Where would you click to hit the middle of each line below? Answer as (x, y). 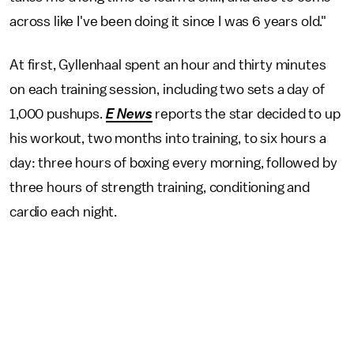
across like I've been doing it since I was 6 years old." (168, 21)
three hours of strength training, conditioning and (160, 187)
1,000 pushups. (58, 114)
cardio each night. (65, 212)
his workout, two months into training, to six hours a (168, 138)
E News (129, 114)
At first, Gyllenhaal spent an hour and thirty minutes (168, 65)
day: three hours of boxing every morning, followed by (173, 163)
